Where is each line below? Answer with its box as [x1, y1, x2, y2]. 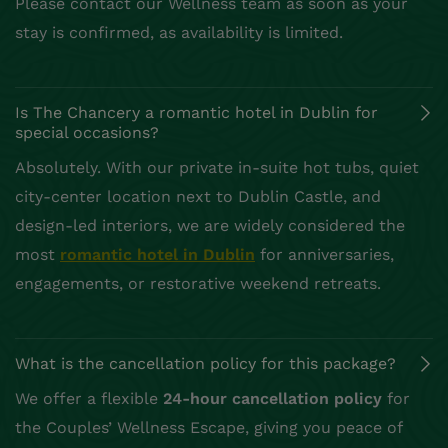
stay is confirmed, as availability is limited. [15, 23, 343, 43]
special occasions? [15, 123, 159, 143]
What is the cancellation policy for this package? [15, 354, 396, 374]
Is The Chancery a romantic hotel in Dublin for [15, 103, 378, 123]
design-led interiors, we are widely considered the [15, 216, 405, 236]
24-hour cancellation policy [163, 389, 382, 409]
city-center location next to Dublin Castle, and [15, 187, 381, 207]
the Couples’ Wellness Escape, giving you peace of [15, 418, 402, 438]
